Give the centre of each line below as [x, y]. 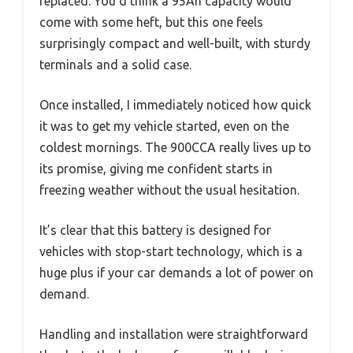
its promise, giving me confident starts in [156, 168]
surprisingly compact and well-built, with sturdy [175, 43]
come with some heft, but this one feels [151, 22]
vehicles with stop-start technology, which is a [171, 251]
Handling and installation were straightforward [174, 334]
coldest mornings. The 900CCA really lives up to [175, 147]
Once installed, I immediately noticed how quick [175, 104]
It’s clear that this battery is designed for [155, 230]
